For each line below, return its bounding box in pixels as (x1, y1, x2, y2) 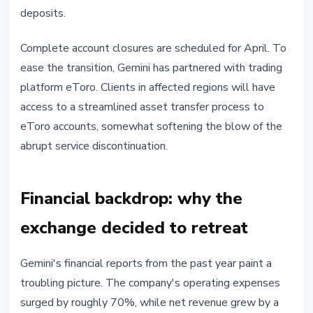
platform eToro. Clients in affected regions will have (20, 80, 275, 96)
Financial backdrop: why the (20, 187, 242, 210)
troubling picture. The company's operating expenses (20, 275, 280, 291)
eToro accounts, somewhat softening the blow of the (20, 119, 282, 135)
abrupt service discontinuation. (20, 138, 168, 154)
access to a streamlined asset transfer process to (20, 99, 264, 115)
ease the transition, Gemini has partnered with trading (20, 60, 282, 76)
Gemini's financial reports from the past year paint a (20, 256, 272, 272)
